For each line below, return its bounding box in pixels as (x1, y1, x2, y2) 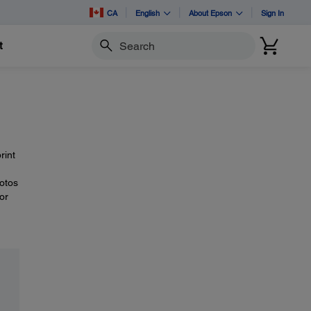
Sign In (261, 8, 284, 17)
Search (90, 46, 122, 58)
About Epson (189, 8, 232, 17)
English (135, 8, 160, 17)
